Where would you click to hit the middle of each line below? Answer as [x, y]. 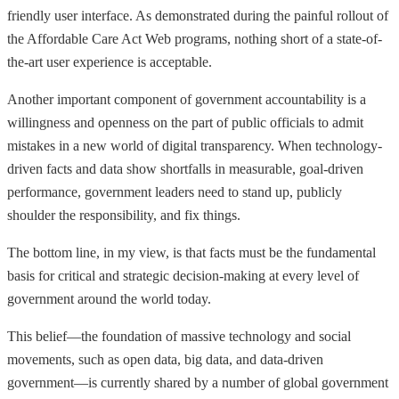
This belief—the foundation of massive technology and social [179, 337]
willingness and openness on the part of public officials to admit [185, 123]
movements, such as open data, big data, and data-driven [165, 360]
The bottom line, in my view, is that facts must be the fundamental [191, 253]
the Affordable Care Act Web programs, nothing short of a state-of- [195, 39]
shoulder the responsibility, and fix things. [124, 216]
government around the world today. [109, 299]
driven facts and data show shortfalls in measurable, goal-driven [185, 169]
